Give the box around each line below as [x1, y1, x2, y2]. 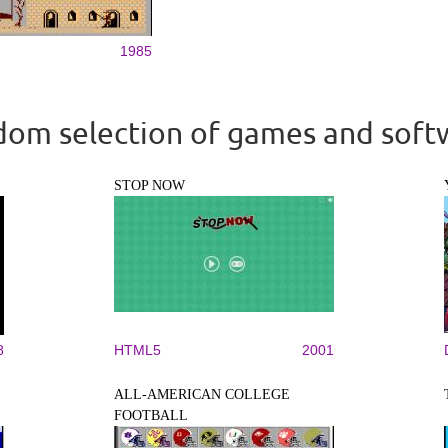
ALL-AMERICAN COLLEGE [114, 387, 290, 402]
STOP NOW [114, 178, 185, 193]
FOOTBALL [114, 408, 188, 423]
